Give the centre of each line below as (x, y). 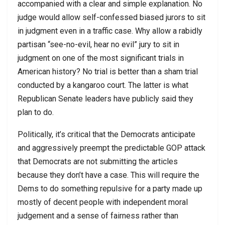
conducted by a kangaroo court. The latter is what (103, 85)
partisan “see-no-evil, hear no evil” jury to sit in (98, 44)
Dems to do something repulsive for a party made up (110, 188)
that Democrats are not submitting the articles (98, 161)
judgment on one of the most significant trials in (101, 58)
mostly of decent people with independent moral (103, 202)
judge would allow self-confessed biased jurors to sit (111, 17)
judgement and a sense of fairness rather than (98, 215)
